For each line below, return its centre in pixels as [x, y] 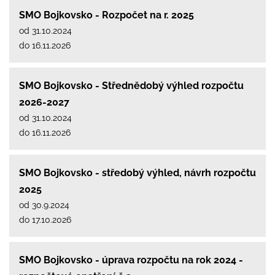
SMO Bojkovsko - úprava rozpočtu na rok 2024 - [131, 260]
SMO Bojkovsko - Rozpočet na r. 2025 [107, 15]
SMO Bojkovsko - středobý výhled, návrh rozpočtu [137, 172]
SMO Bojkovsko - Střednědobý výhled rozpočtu [131, 85]
